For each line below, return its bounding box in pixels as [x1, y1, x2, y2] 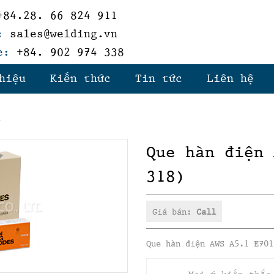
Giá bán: [152, 206, 196, 217]
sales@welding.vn [3, 26, 117, 41]
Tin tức [135, 70, 182, 86]
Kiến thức [50, 70, 111, 86]
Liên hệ [207, 70, 254, 86]
